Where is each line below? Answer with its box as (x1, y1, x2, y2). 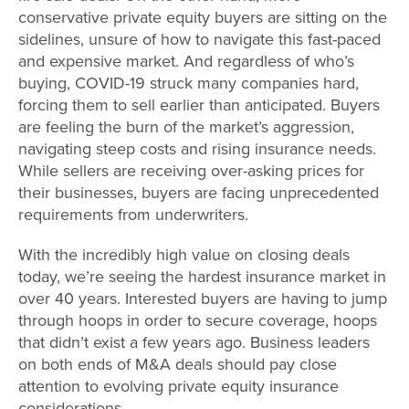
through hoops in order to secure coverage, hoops (18, 309, 377, 333)
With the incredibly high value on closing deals (18, 243, 350, 267)
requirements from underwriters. (18, 203, 248, 227)
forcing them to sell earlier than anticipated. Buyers (18, 93, 380, 118)
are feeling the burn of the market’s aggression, (18, 115, 354, 140)
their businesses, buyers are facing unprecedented (18, 181, 379, 205)
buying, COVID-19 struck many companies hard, (18, 71, 359, 96)
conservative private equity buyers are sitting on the (18, 5, 387, 30)
